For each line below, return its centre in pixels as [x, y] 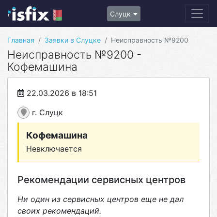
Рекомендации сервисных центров [101, 180]
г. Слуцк [46, 112]
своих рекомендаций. [59, 211]
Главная [21, 40]
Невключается [54, 149]
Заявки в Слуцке [73, 40]
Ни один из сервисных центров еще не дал [101, 199]
